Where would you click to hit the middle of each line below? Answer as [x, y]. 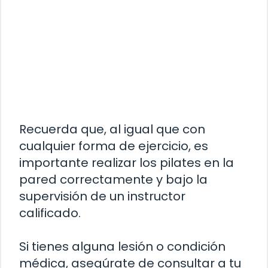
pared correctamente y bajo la [113, 179]
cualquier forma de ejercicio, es [114, 146]
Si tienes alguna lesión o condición [122, 246]
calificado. [50, 213]
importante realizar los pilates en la [127, 162]
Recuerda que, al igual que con [112, 129]
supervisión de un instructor [102, 196]
